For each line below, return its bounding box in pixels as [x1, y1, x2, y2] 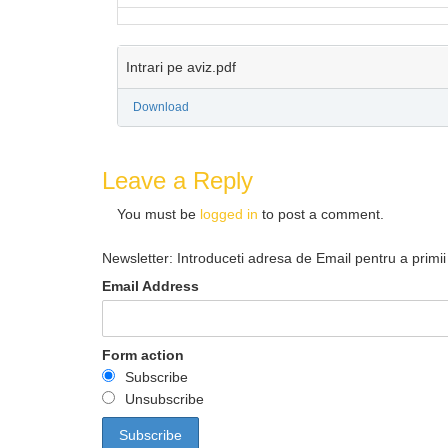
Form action [102, 347, 184, 363]
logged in [200, 206, 258, 222]
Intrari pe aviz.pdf [126, 59, 236, 75]
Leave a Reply [102, 167, 253, 194]
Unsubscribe [125, 391, 204, 407]
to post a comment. [258, 206, 384, 222]
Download [133, 100, 189, 114]
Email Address [102, 278, 199, 294]
